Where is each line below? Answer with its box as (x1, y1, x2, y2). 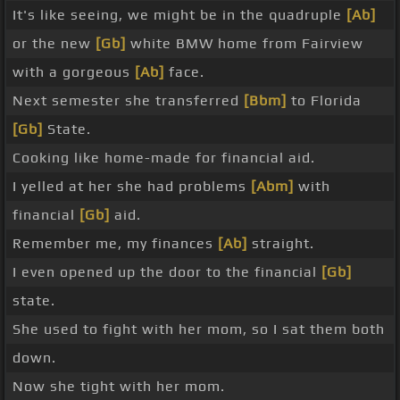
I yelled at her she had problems (12, 178, 251, 196)
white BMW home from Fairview (126, 35, 363, 53)
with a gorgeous (12, 63, 135, 81)
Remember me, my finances (12, 235, 218, 253)
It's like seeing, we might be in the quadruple (12, 6, 346, 24)
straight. (247, 235, 314, 253)
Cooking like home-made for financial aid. (12, 149, 315, 167)
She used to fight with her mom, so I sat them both (12, 321, 385, 338)
